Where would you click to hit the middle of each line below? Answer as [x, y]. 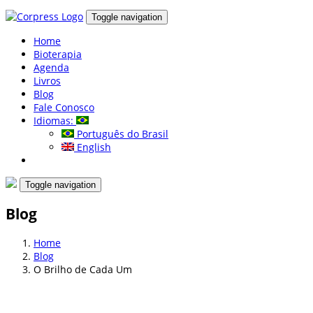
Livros [47, 81]
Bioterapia [58, 54]
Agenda [51, 67]
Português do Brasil [121, 134]
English [93, 147]
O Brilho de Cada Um [83, 269]
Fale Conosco [64, 107]
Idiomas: [55, 121]
